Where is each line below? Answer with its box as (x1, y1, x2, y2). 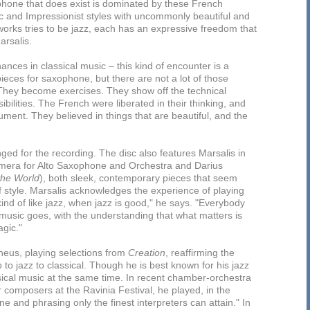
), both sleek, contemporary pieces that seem (39, 172, 237, 183)
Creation (128, 247, 165, 258)
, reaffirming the (165, 247, 235, 258)
